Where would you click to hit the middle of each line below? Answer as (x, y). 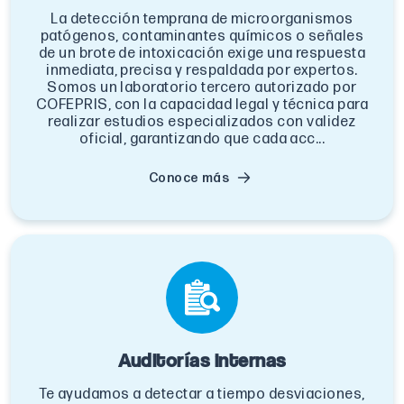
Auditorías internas (202, 359)
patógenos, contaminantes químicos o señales (202, 36)
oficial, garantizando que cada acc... (202, 139)
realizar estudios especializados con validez (202, 122)
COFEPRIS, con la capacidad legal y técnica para (202, 105)
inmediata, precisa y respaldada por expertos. (202, 70)
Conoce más (189, 178)
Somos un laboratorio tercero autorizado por (202, 87)
